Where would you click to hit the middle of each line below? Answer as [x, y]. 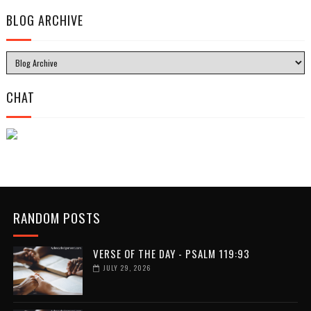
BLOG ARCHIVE [44, 20]
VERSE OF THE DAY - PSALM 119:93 [171, 254]
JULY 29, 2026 [127, 268]
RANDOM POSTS [57, 218]
